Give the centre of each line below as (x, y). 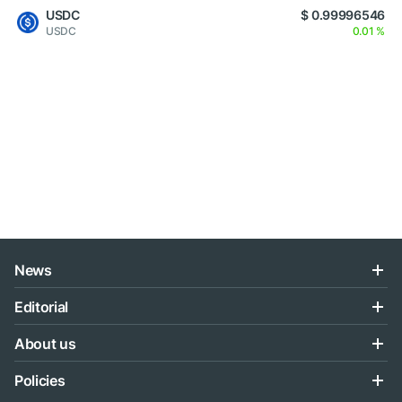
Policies (40, 380)
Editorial (42, 307)
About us (45, 344)
